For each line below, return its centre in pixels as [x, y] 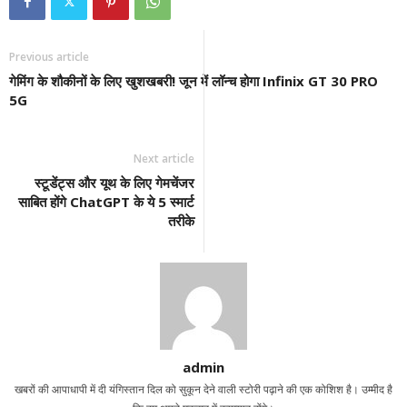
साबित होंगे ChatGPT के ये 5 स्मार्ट [106, 202]
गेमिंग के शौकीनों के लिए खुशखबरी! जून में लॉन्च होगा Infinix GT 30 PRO [194, 81]
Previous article [49, 57]
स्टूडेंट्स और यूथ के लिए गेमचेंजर [114, 183]
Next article [164, 159]
